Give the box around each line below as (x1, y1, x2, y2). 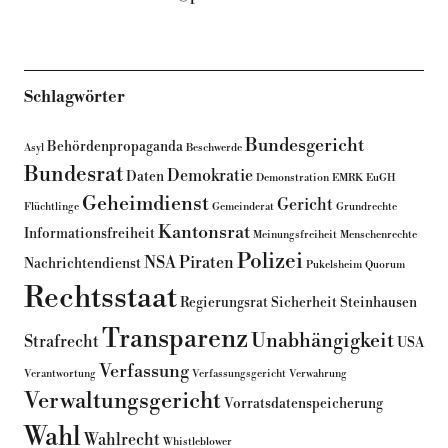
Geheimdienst (81, 192, 209, 217)
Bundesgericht (244, 134, 364, 158)
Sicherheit (270, 294, 337, 312)
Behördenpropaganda (46, 138, 183, 156)
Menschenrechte (339, 228, 417, 242)
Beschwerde (185, 141, 242, 155)
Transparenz (101, 323, 248, 356)
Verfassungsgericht (191, 367, 286, 381)
